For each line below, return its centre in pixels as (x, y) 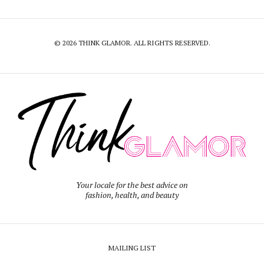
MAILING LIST (132, 248)
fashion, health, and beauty (132, 195)
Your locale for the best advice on (132, 185)
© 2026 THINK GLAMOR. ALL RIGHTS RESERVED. (132, 43)
